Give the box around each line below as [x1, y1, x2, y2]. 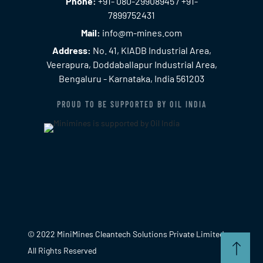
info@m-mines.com [100, 26, 182, 38]
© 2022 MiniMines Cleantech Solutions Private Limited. [28, 229, 227, 240]
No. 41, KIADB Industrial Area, [90, 44, 211, 56]
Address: [52, 44, 91, 56]
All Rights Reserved [28, 245, 97, 256]
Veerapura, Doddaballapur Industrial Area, [46, 58, 217, 70]
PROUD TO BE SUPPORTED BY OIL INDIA [56, 99, 207, 109]
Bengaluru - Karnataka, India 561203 [59, 72, 204, 84]
